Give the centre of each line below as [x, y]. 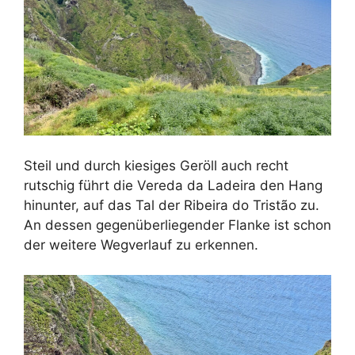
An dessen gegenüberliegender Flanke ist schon [177, 225]
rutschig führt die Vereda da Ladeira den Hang [173, 185]
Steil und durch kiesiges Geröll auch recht [156, 165]
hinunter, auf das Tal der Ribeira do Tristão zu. [172, 205]
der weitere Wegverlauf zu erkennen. [141, 244]
